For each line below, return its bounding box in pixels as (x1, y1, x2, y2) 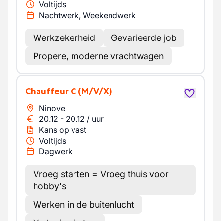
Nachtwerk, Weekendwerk (39, 10, 136, 20)
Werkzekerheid (33, 33, 95, 43)
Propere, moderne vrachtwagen (33, 51, 164, 61)
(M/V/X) (78, 86, 112, 97)
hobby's (33, 181, 66, 191)
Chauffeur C (31, 86, 76, 97)
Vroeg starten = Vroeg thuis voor (33, 169, 169, 179)
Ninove (39, 103, 65, 113)
